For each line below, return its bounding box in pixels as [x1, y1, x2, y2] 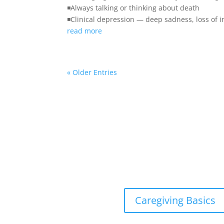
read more [67, 26, 102, 35]
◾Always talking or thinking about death [67, 3, 200, 12]
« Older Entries [67, 67, 117, 77]
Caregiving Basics [135, 193, 216, 207]
